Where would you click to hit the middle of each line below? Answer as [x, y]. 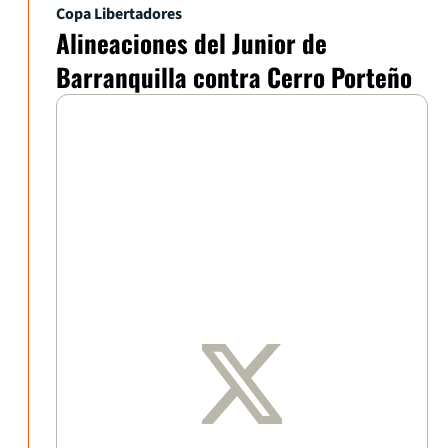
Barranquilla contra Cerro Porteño [234, 76]
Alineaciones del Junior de [191, 42]
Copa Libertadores [119, 13]
